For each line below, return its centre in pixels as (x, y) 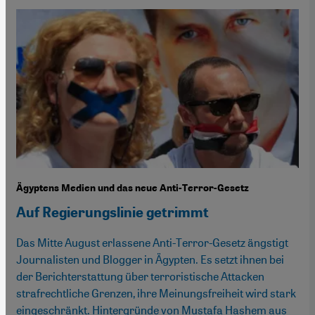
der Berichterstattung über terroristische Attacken (140, 276)
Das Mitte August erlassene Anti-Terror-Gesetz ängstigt (152, 242)
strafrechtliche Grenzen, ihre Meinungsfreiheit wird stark (156, 292)
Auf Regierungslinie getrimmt (112, 212)
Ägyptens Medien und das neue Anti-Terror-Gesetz (133, 188)
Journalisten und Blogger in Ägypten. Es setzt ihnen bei (150, 259)
